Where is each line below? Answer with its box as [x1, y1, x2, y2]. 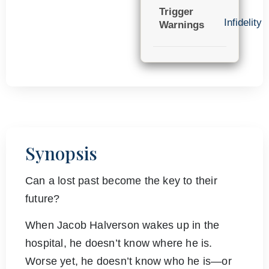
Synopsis [25, 141, 97, 166]
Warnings [159, 19, 204, 31]
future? [25, 193, 60, 205]
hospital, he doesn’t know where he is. [25, 237, 213, 250]
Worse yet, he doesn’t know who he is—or [25, 255, 232, 268]
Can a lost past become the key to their [25, 175, 217, 187]
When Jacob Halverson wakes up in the [25, 219, 220, 232]
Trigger [159, 5, 193, 17]
